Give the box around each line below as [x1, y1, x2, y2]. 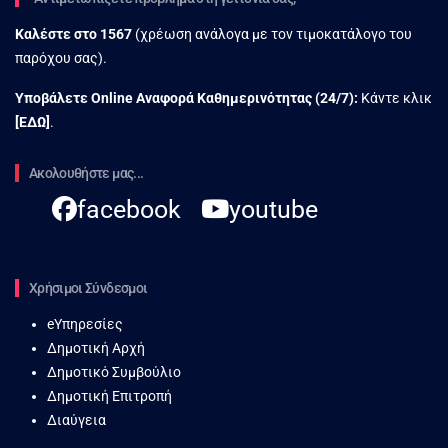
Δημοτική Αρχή [47, 340, 145, 357]
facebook [77, 195, 181, 225]
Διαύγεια [47, 412, 106, 429]
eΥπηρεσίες [47, 316, 123, 333]
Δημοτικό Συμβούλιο [47, 364, 181, 381]
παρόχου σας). [15, 50, 107, 67]
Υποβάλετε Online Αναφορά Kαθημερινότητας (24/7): [15, 90, 358, 107]
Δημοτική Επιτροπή [47, 388, 172, 405]
